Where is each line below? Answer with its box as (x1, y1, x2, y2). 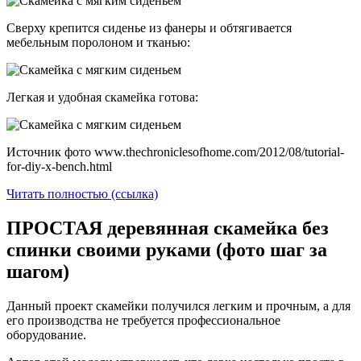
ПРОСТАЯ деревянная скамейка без (6, 218, 329, 239)
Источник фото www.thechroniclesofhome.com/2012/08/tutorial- (6, 145, 344, 160)
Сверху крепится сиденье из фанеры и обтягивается (6, 21, 292, 35)
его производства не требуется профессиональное (6, 313, 280, 327)
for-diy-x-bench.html (6, 160, 112, 174)
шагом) (6, 261, 69, 283)
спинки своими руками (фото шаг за (6, 239, 327, 261)
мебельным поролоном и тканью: (6, 35, 190, 50)
